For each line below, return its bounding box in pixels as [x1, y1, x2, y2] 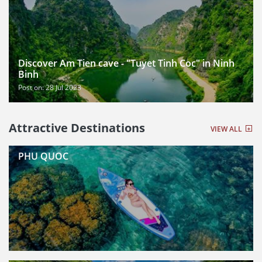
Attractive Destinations [9, 120, 145, 136]
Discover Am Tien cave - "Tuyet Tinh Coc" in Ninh [18, 57, 235, 70]
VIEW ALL [211, 124, 244, 134]
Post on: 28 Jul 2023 [18, 82, 81, 92]
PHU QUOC [18, 149, 68, 163]
